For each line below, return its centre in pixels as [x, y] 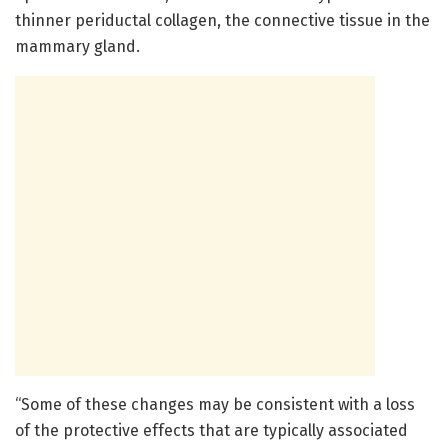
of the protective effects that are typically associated [211, 431]
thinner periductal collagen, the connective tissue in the [222, 21]
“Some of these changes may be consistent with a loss [215, 405]
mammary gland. [77, 47]
